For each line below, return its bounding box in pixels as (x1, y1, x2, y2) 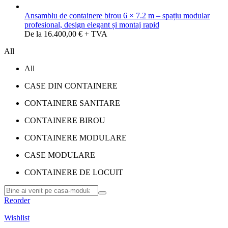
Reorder (4, 196, 30, 205)
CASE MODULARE (24, 151, 95, 159)
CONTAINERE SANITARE (24, 99, 120, 107)
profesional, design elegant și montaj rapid (24, 20, 159, 29)
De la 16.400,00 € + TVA (24, 30, 107, 38)
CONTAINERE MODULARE (24, 133, 127, 142)
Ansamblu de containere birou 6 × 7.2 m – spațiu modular (24, 11, 210, 20)
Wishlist (4, 213, 30, 222)
